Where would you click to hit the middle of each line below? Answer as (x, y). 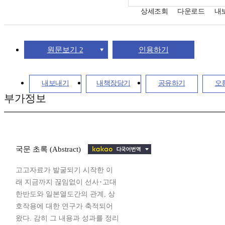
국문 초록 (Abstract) (49, 149)
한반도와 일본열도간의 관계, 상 (65, 194)
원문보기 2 (65, 49)
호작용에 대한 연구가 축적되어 (64, 206)
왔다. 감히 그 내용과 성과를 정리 (67, 218)
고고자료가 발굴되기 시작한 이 (64, 170)
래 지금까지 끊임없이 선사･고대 (66, 182)
